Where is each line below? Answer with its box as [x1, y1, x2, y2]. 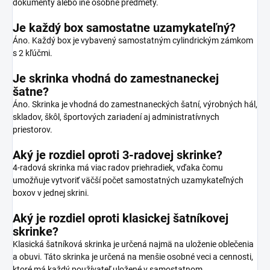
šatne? [13, 84, 49, 99]
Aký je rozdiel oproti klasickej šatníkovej [13, 210, 228, 225]
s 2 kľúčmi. [13, 48, 52, 58]
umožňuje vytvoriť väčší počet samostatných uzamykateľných [13, 175, 243, 185]
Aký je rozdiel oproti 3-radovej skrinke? [13, 147, 222, 162]
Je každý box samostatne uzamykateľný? [13, 20, 236, 35]
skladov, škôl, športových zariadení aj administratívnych [13, 111, 219, 122]
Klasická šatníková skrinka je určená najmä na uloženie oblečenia [13, 239, 254, 249]
